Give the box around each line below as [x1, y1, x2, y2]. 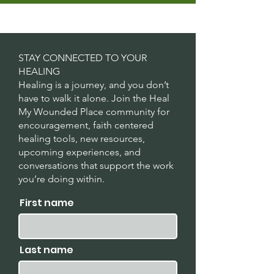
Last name [20, 243, 73, 257]
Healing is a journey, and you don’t [18, 79, 169, 91]
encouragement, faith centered [18, 119, 154, 131]
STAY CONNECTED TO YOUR [18, 52, 147, 64]
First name [20, 196, 74, 210]
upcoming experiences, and [18, 146, 141, 158]
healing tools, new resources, [18, 133, 145, 144]
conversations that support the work [18, 160, 174, 171]
